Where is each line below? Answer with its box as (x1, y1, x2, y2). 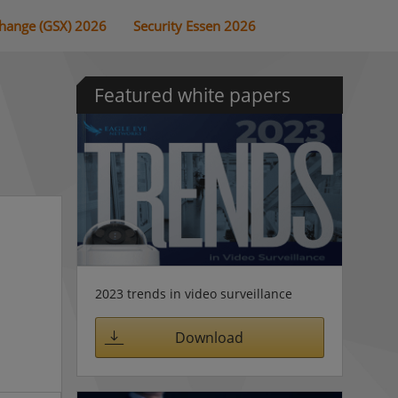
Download (175, 327, 243, 347)
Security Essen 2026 (133, 16, 256, 35)
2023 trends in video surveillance (94, 285, 292, 303)
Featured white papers (93, 83, 291, 107)
